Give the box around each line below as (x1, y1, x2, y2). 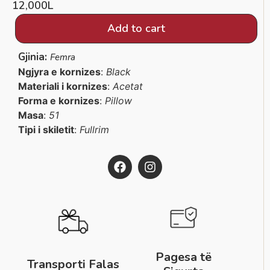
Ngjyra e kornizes (18, 66, 101, 78)
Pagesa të (155, 249, 212, 266)
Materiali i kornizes (18, 80, 107, 93)
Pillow (105, 95, 132, 107)
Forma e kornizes (18, 95, 99, 107)
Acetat (113, 80, 143, 93)
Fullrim (80, 124, 109, 136)
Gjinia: (18, 50, 50, 64)
